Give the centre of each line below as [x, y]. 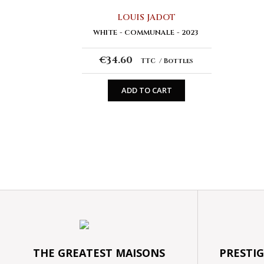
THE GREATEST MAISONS [99, 253]
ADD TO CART [146, 90]
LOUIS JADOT [147, 17]
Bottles [179, 61]
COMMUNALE [149, 32]
